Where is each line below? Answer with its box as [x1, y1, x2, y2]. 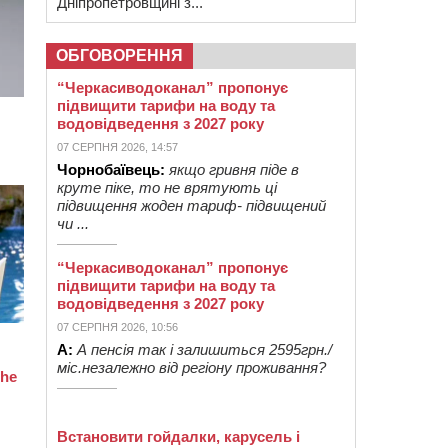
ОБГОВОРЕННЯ [56, 47, 183, 64]
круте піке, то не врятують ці [57, 179, 277, 196]
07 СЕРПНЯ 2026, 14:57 [57, 141, 178, 153]
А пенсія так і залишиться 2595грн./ [77, 341, 332, 358]
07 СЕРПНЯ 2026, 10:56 [57, 321, 178, 333]
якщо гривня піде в [169, 161, 299, 178]
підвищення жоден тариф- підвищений [57, 197, 326, 214]
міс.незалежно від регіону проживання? [57, 359, 326, 376]
